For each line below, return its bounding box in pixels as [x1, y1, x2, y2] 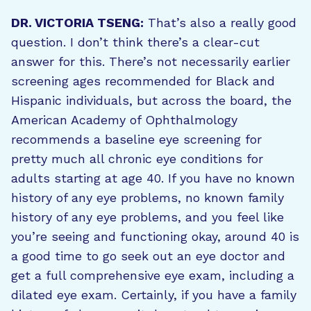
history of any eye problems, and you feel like [11, 210, 284, 224]
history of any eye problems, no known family [11, 190, 284, 205]
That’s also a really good [144, 15, 296, 30]
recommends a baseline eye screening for [11, 132, 262, 146]
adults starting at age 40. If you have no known [11, 171, 295, 185]
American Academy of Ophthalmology [11, 112, 237, 127]
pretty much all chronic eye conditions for [11, 151, 263, 166]
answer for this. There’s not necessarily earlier [11, 54, 290, 69]
